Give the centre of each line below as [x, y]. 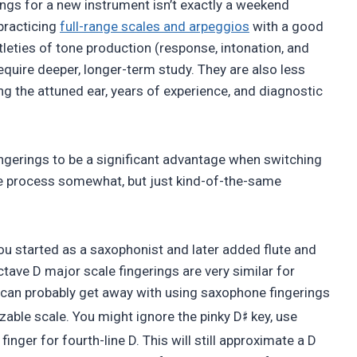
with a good [286, 27]
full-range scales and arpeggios [155, 27]
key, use [273, 317]
